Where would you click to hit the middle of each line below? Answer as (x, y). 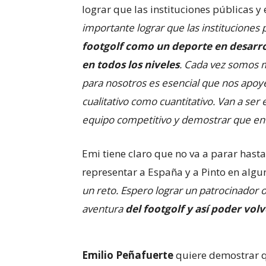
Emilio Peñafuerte (129, 255)
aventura (102, 209)
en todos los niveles (131, 64)
